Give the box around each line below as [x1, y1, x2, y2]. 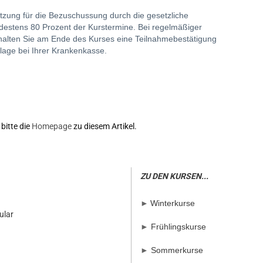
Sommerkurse [151, 245, 203, 255]
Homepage [32, 122, 72, 131]
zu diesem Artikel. [72, 122, 137, 131]
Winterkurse [150, 198, 195, 208]
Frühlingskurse [151, 222, 206, 231]
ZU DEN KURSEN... [140, 171, 208, 181]
